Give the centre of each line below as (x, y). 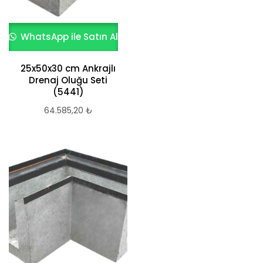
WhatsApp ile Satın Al (68, 37)
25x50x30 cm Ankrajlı (68, 68)
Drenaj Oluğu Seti (68, 80)
